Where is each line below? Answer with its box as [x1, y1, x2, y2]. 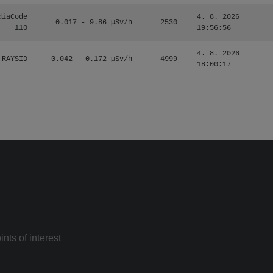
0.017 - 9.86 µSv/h [55, 18, 132, 27]
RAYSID [2, 55, 27, 63]
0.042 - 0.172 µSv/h [51, 55, 132, 63]
